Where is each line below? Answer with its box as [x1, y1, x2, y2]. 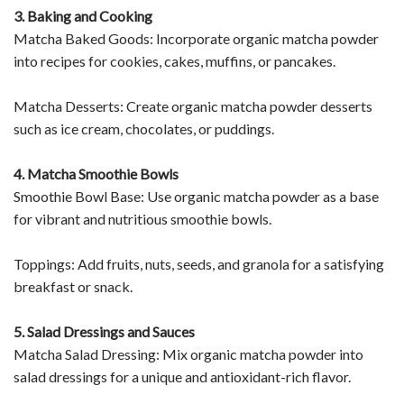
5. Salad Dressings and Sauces [14, 322, 195, 340]
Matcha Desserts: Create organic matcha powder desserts [14, 96, 372, 115]
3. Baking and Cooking [14, 6, 152, 24]
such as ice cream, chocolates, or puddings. [14, 119, 274, 137]
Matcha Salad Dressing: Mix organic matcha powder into [14, 344, 363, 363]
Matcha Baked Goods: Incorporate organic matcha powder [14, 29, 379, 47]
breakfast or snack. [14, 277, 133, 295]
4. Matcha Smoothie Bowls [14, 164, 179, 182]
